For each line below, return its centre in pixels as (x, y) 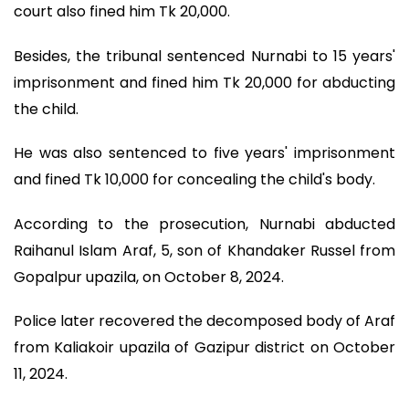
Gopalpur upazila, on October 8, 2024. (149, 277)
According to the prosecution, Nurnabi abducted (204, 224)
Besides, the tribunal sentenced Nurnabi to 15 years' (204, 56)
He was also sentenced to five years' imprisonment (204, 153)
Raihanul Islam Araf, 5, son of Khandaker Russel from (204, 250)
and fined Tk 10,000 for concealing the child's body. (194, 180)
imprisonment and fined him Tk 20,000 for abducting (204, 82)
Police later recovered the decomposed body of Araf (204, 321)
